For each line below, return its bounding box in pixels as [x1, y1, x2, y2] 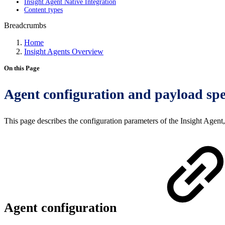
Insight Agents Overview [24, 47, 103, 56]
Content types [24, 6, 63, 14]
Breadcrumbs [4, 21, 46, 30]
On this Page [4, 64, 40, 72]
